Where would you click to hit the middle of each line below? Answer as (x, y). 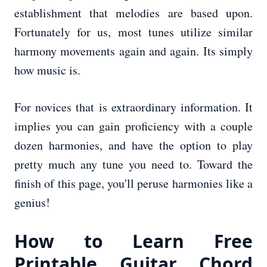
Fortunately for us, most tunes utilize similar (133, 32)
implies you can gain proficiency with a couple (133, 126)
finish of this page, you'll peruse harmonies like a (133, 184)
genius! (32, 203)
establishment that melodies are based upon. (133, 13)
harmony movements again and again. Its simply (133, 51)
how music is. (47, 70)
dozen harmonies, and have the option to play (133, 145)
